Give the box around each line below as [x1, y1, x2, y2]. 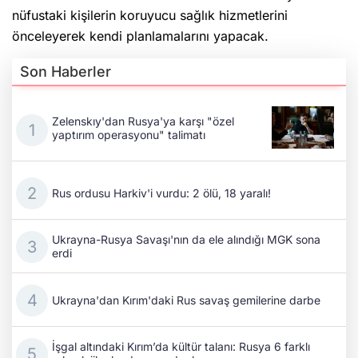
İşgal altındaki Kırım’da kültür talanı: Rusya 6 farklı [52, 340, 310, 354]
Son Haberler [20, 63, 111, 81]
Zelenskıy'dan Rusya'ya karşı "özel [52, 113, 234, 128]
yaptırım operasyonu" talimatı [52, 127, 205, 141]
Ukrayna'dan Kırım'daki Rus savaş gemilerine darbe [52, 292, 320, 307]
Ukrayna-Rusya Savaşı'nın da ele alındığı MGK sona [52, 233, 320, 247]
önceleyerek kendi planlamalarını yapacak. [12, 28, 268, 45]
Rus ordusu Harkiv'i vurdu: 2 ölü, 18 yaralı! [52, 185, 271, 200]
